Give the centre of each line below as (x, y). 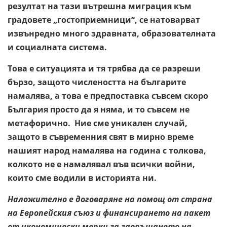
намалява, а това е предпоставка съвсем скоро (108, 96)
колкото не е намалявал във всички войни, (101, 164)
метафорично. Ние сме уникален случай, (98, 123)
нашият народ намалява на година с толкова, (107, 150)
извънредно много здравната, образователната (112, 33)
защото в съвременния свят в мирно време (101, 137)
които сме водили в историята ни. (82, 178)
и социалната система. (57, 47)
